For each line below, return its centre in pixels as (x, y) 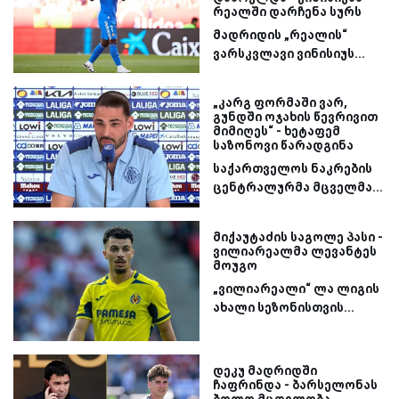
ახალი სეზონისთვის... (284, 307)
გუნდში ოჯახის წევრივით (295, 117)
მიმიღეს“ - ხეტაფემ (277, 131)
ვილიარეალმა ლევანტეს (295, 251)
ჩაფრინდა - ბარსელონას (295, 385)
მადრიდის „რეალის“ (280, 34)
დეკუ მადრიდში (265, 371)
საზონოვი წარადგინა (283, 146)
